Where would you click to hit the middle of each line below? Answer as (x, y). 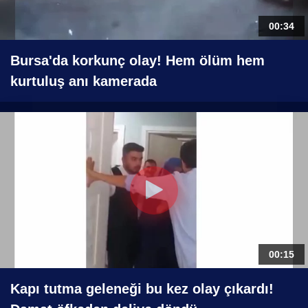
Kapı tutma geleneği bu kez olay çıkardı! (142, 289)
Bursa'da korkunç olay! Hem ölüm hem (137, 61)
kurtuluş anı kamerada (84, 81)
